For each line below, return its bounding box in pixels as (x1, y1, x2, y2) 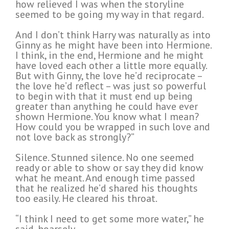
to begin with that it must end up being (15, 89, 193, 103)
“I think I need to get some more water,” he (15, 212, 204, 226)
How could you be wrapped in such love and (15, 120, 210, 134)
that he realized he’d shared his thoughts (15, 181, 198, 195)
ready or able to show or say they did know (15, 161, 203, 175)
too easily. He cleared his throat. (15, 192, 157, 205)
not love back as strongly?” (15, 130, 134, 144)
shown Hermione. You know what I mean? (15, 110, 199, 124)
